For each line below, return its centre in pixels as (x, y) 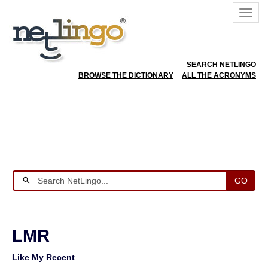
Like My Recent (43, 257)
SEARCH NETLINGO (221, 65)
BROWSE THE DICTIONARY (126, 75)
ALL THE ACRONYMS (219, 75)
